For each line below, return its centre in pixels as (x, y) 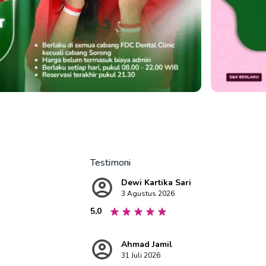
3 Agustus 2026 (148, 194)
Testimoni (110, 163)
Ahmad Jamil (147, 244)
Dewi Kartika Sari (156, 183)
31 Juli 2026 (141, 255)
